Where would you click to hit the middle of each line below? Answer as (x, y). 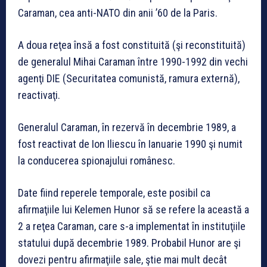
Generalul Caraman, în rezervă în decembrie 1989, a (127, 128)
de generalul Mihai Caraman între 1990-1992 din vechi (133, 62)
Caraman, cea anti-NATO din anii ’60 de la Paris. (118, 13)
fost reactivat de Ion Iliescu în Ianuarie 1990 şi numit (130, 144)
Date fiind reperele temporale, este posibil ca (114, 193)
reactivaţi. (39, 95)
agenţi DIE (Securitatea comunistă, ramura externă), (129, 79)
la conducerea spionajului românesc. (97, 161)
